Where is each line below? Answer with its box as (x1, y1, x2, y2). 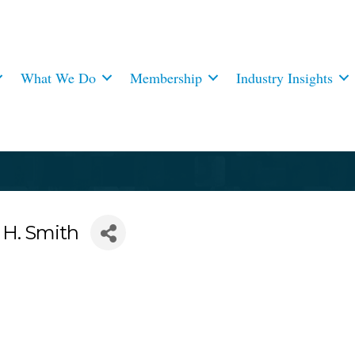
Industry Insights (236, 67, 334, 87)
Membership (130, 67, 203, 87)
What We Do (21, 67, 97, 87)
